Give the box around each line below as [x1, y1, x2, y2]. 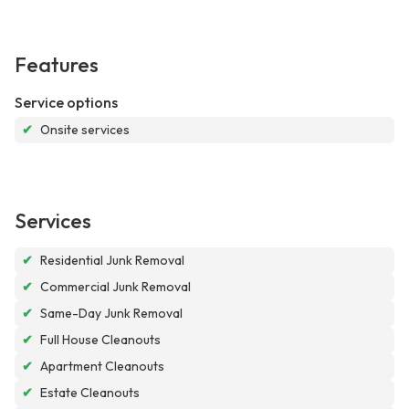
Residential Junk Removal [40, 252, 184, 269]
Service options [15, 93, 118, 112]
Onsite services [40, 121, 130, 139]
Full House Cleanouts [40, 331, 161, 349]
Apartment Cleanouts [40, 358, 164, 375]
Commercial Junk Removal [40, 278, 191, 296]
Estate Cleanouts [40, 384, 140, 402]
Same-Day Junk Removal [40, 305, 183, 322]
